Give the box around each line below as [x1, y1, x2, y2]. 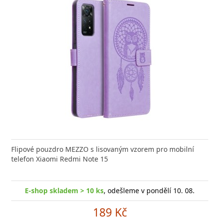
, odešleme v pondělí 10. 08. [104, 186, 195, 195]
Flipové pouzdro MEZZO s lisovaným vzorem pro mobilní [11, 145, 194, 154]
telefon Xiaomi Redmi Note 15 [11, 154, 108, 163]
